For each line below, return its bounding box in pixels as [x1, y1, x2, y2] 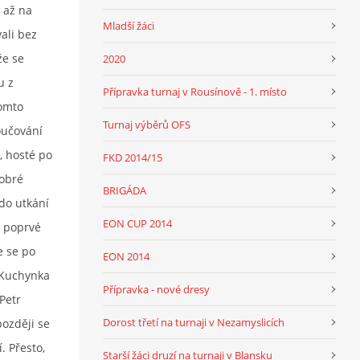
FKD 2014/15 [103, 149, 162, 165]
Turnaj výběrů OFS [103, 117, 190, 132]
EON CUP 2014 [103, 215, 172, 231]
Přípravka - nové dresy [103, 281, 210, 297]
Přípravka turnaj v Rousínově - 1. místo [103, 84, 287, 99]
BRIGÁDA [103, 182, 146, 198]
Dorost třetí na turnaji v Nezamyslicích [103, 314, 284, 329]
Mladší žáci [103, 18, 154, 33]
